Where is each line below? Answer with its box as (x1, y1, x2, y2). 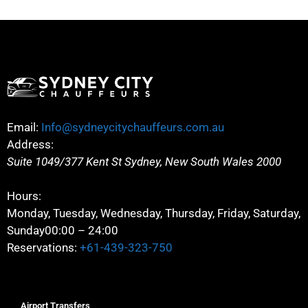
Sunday (7, 223, 45, 238)
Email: (7, 120, 38, 134)
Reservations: (7, 241, 77, 255)
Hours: (7, 189, 41, 203)
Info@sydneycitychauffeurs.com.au (41, 120, 224, 134)
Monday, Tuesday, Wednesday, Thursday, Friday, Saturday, (7, 206, 300, 221)
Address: (7, 137, 54, 151)
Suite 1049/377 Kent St (7, 154, 122, 168)
